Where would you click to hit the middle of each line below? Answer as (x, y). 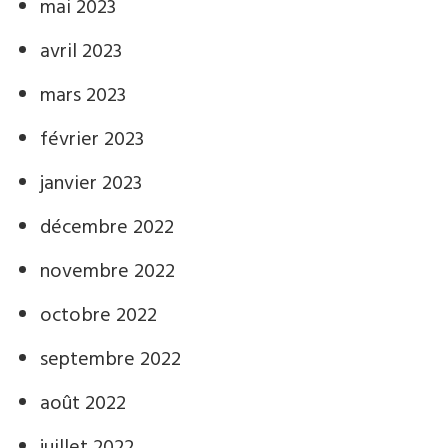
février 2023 (92, 140)
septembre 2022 (110, 360)
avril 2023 (81, 52)
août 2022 (83, 404)
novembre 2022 (107, 272)
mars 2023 (83, 96)
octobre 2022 (98, 316)
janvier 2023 (91, 184)
